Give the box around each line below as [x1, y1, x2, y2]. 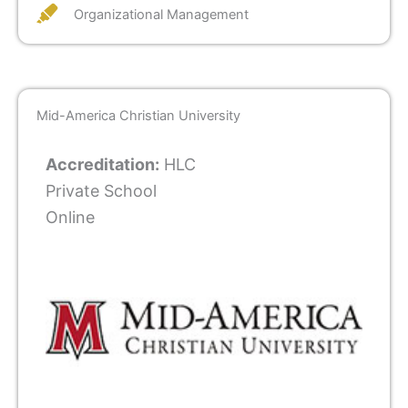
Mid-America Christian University [36, 107, 240, 124]
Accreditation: [46, 154, 159, 174]
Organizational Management [73, 5, 249, 23]
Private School [46, 180, 157, 200]
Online [46, 207, 95, 227]
